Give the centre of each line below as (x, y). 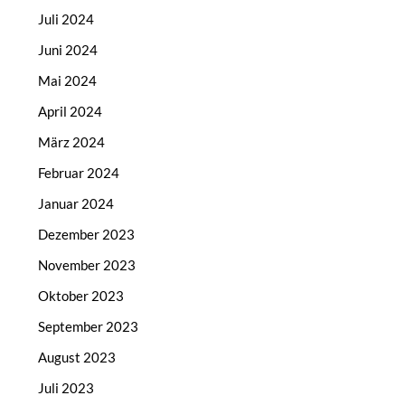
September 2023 (89, 327)
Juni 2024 (68, 50)
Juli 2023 (66, 388)
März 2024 (72, 142)
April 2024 (71, 112)
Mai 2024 (68, 81)
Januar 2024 (76, 204)
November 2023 (87, 265)
